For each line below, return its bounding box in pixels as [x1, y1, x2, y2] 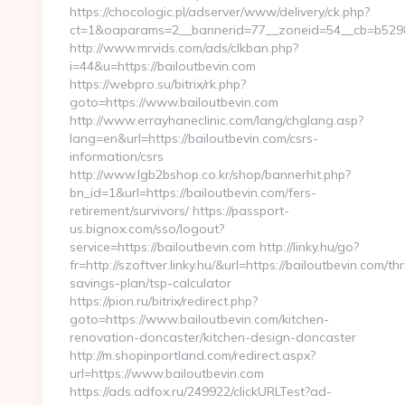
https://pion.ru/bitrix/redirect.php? [70, 293, 258, 309]
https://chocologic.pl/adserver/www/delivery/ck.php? [70, 4, 370, 20]
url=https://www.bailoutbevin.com [70, 365, 264, 381]
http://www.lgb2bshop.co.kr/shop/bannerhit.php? [70, 166, 351, 183]
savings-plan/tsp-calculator [70, 275, 231, 291]
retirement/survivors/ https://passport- [70, 202, 289, 219]
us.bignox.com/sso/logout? [70, 221, 224, 237]
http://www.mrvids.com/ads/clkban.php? [70, 40, 298, 56]
